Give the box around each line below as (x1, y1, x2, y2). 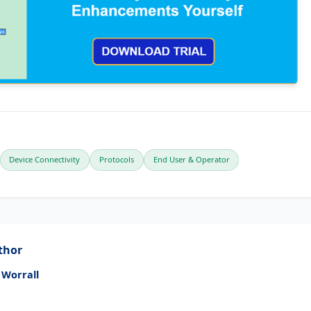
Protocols (99, 154, 134, 165)
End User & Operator (153, 154, 230, 165)
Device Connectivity (9, 154, 81, 165)
